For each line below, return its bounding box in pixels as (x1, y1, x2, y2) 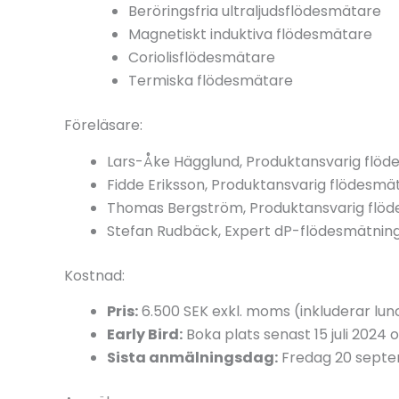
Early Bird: (107, 324, 183, 346)
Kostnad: (64, 265, 125, 286)
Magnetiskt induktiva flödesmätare (128, 23, 372, 45)
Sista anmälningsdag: (107, 347, 278, 369)
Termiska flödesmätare (128, 69, 293, 91)
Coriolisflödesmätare (128, 46, 275, 68)
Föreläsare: (64, 114, 142, 135)
